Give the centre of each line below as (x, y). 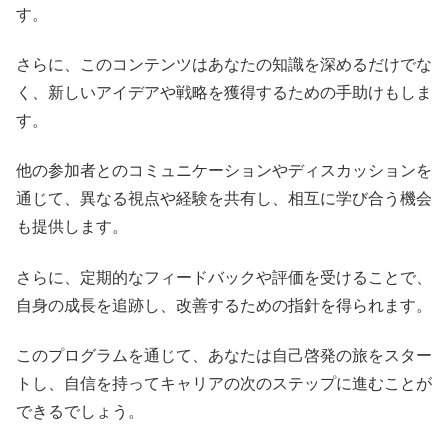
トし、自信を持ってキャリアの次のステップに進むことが (224, 384)
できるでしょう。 (80, 412)
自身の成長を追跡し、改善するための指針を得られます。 (224, 305)
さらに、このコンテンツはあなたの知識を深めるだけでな (224, 65)
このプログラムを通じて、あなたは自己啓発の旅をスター (224, 356)
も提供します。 (72, 227)
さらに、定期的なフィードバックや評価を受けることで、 (224, 277)
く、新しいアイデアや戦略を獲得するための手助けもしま (224, 93)
